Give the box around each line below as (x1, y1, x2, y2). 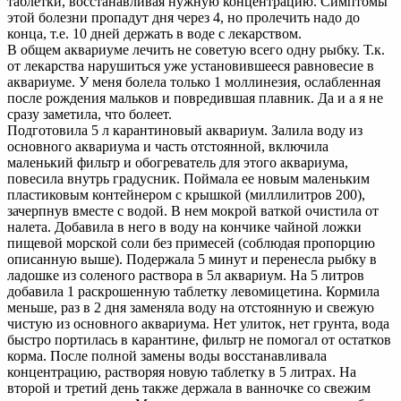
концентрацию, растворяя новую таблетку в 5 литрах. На (7, 364, 356, 380)
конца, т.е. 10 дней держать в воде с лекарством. (7, 26, 302, 42)
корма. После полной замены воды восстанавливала (7, 348, 327, 364)
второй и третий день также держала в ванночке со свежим (7, 380, 371, 397)
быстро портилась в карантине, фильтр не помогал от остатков (7, 332, 391, 348)
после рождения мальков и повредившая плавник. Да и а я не (7, 90, 383, 107)
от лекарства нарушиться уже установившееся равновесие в (7, 58, 374, 74)
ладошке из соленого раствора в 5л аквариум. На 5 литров (7, 268, 364, 284)
